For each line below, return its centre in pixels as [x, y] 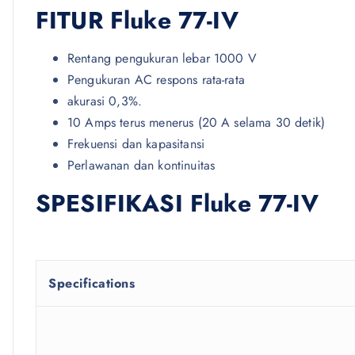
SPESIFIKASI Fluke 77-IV [177, 204]
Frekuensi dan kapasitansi [136, 144]
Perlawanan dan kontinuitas [141, 166]
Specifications [92, 284]
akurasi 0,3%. [105, 101]
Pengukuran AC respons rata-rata [156, 80]
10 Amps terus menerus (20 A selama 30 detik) [197, 123]
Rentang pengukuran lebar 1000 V [162, 59]
